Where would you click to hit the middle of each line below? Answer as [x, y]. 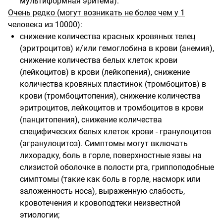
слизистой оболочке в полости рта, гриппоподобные [117, 167]
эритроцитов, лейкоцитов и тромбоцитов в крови [112, 108]
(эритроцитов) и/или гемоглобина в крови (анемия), [117, 48]
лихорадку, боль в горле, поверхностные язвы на [111, 155]
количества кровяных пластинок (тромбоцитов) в [113, 84]
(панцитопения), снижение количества [91, 119]
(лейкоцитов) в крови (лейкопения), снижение [105, 72]
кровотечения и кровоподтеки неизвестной [100, 203]
